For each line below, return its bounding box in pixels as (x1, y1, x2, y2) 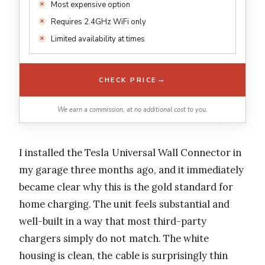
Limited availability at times (51, 34, 145, 45)
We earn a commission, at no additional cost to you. (57, 105, 208, 115)
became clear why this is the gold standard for (19, 180, 234, 194)
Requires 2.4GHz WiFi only (51, 17, 146, 28)
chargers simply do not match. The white (19, 232, 209, 245)
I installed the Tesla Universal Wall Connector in (19, 146, 242, 160)
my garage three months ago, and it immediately (19, 163, 244, 177)
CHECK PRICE (99, 75, 157, 85)
